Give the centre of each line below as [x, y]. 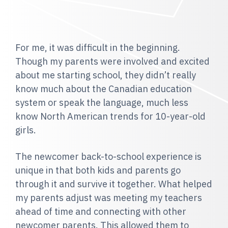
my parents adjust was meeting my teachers [109, 198]
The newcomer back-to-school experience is [108, 156]
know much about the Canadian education [104, 89]
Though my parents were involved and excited [112, 61]
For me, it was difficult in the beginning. [98, 48]
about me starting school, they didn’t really [106, 75]
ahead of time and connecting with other [101, 211]
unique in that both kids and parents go [98, 170]
